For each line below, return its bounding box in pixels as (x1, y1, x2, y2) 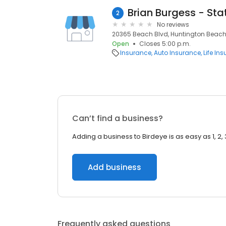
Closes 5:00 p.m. (139, 39, 191, 48)
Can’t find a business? (72, 112, 163, 124)
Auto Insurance (154, 48, 201, 57)
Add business (88, 162, 141, 173)
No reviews (157, 20, 189, 29)
